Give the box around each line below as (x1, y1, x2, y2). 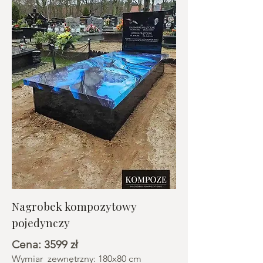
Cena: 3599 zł (12, 238, 78, 251)
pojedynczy (12, 215, 70, 230)
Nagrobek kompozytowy (12, 198, 137, 214)
